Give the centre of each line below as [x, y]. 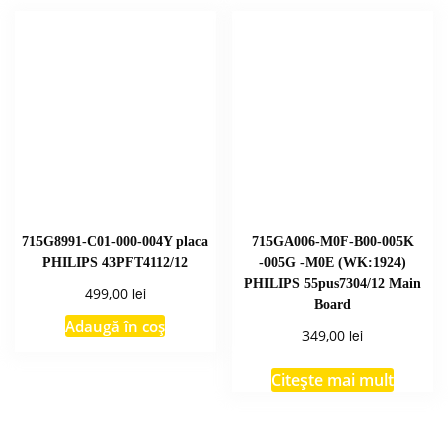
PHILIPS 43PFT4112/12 [115, 261]
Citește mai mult [333, 380]
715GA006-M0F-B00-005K [332, 240]
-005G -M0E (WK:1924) [333, 261]
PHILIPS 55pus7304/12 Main [333, 282]
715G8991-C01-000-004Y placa [115, 240]
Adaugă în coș [115, 326]
